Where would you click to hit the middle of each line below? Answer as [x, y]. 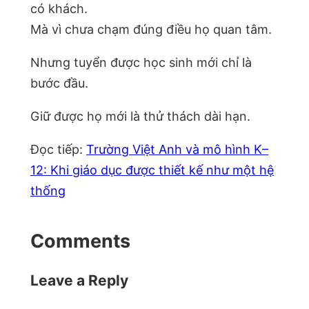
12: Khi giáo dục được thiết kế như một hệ [152, 170]
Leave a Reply [79, 281]
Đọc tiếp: [58, 149]
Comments [80, 241]
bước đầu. [59, 83]
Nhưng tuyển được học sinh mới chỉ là [141, 62]
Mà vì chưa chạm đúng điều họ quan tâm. [151, 29]
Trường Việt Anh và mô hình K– [177, 149]
